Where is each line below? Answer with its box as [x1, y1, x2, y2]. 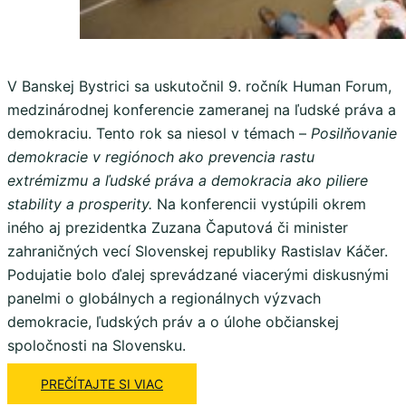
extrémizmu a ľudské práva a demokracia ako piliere [7, 170, 368, 189]
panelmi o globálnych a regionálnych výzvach [7, 288, 321, 307]
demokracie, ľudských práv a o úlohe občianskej [7, 312, 339, 331]
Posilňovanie [311, 123, 397, 142]
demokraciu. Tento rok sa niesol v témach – [7, 123, 311, 142]
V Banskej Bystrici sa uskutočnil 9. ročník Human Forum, [7, 76, 391, 95]
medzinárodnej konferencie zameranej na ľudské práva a [7, 100, 396, 119]
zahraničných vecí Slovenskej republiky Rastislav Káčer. [7, 241, 388, 260]
